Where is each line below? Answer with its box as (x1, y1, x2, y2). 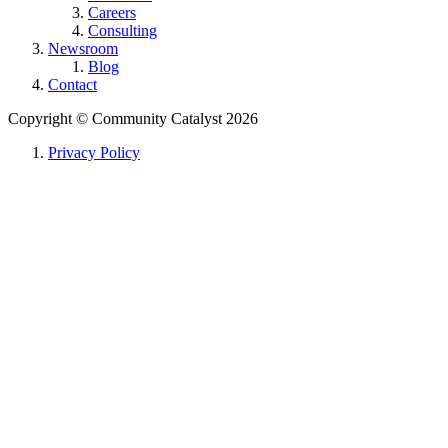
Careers (88, 4, 136, 22)
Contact (48, 76, 97, 94)
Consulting (88, 22, 157, 40)
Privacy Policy (48, 144, 140, 162)
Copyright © (8, 110, 88, 128)
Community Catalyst (92, 110, 222, 128)
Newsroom (48, 40, 118, 58)
